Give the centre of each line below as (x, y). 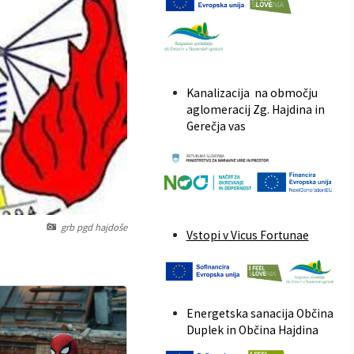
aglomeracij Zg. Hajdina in (255, 110)
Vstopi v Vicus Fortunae (247, 235)
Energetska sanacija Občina (260, 314)
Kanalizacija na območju (252, 93)
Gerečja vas (216, 126)
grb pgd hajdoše (94, 227)
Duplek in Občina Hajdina (252, 330)
